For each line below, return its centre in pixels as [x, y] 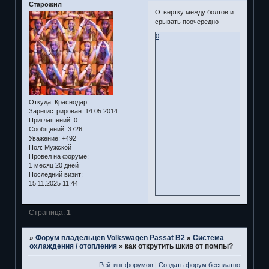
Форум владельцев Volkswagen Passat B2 [110, 237]
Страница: [47, 212]
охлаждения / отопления [73, 246]
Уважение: [44, 138]
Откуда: [41, 102]
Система [208, 237]
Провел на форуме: [59, 156]
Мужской [57, 147]
